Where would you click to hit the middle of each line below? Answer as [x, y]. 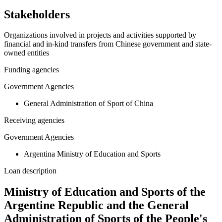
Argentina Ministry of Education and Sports [92, 154]
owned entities [27, 53]
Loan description [30, 171]
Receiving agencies [34, 120]
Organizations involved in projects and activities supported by [100, 35]
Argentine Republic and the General [96, 205]
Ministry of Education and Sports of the [105, 192]
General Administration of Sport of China [88, 104]
